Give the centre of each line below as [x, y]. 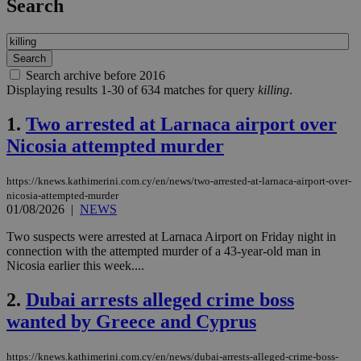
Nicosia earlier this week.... [75, 266]
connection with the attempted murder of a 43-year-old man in [164, 251]
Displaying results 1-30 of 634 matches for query [132, 90]
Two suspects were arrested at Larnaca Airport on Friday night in [171, 237]
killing [274, 90]
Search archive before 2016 [95, 76]
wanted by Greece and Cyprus [131, 321]
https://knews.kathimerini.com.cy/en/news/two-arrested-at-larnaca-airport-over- [179, 181]
